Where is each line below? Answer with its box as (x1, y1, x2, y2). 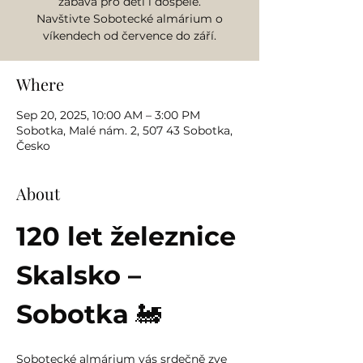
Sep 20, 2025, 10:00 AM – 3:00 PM (16, 108, 200, 122)
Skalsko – (16, 259, 148, 291)
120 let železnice (16, 220, 243, 252)
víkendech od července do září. (43, 28, 216, 43)
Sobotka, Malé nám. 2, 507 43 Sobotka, (16, 123, 233, 138)
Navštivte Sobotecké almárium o (36, 11, 223, 26)
